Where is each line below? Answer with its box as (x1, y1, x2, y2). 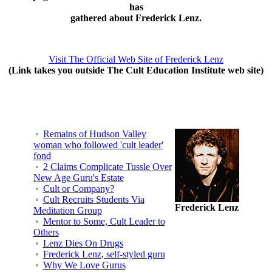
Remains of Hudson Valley (42, 128, 146, 139)
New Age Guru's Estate (33, 172, 124, 183)
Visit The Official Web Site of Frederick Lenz (49, 53, 223, 64)
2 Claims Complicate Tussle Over (42, 161, 172, 172)
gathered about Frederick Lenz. (70, 12, 202, 23)
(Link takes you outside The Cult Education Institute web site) (8, 64, 263, 75)
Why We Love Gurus (42, 259, 126, 270)
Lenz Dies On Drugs (42, 237, 123, 248)
